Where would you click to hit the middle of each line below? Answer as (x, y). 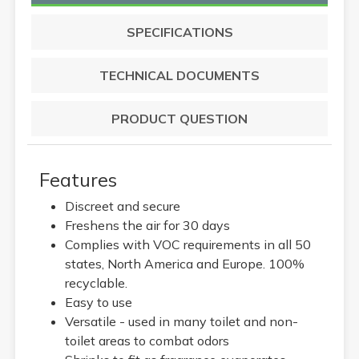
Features (78, 179)
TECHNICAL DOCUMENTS (179, 75)
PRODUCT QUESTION (179, 118)
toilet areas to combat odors (147, 340)
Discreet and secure (122, 206)
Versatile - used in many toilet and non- (181, 321)
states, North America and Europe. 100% (184, 263)
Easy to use (98, 302)
